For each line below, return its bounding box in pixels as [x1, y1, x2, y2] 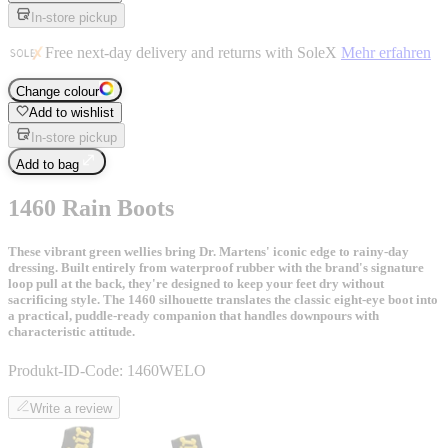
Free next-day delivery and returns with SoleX [45, 43, 341, 61]
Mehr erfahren [341, 43, 431, 61]
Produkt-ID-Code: [8, 362, 123, 379]
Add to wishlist [29, 104, 114, 120]
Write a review [30, 401, 112, 416]
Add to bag [16, 156, 79, 172]
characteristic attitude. [8, 323, 135, 339]
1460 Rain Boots [8, 194, 174, 221]
